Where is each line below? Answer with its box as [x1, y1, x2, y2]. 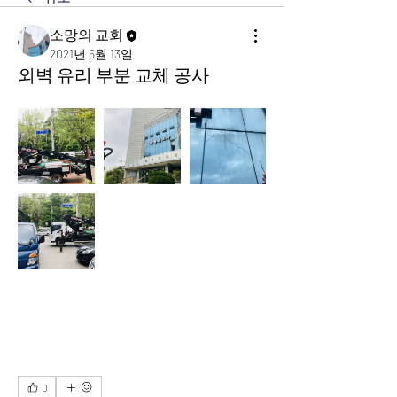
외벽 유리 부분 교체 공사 [18, 63, 209, 85]
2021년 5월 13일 [50, 45, 133, 61]
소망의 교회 [50, 26, 123, 43]
